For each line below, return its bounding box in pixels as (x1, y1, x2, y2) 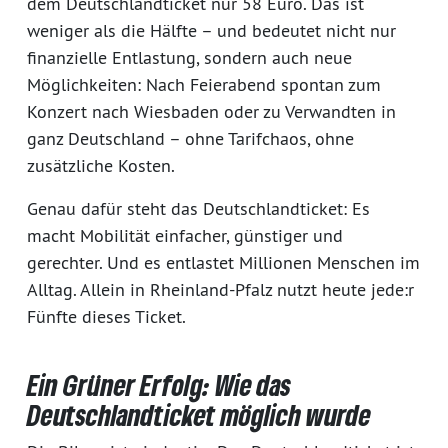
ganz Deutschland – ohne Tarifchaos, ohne (27, 126, 354, 150)
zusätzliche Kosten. (27, 153, 175, 177)
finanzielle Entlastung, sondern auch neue (27, 45, 352, 69)
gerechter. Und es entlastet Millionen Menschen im (27, 250, 420, 274)
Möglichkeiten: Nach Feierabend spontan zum (27, 72, 381, 96)
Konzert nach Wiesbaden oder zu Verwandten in (27, 99, 396, 123)
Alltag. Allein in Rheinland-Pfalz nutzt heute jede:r (27, 277, 414, 301)
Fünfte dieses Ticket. (27, 304, 186, 328)
